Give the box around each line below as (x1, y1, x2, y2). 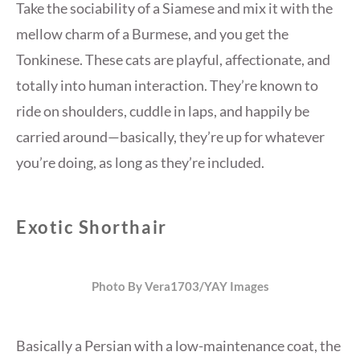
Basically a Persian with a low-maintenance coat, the (16, 336, 341, 354)
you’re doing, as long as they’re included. (16, 153, 264, 171)
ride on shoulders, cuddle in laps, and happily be (16, 101, 309, 120)
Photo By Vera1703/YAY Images (91, 278, 269, 293)
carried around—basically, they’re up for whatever (16, 127, 325, 145)
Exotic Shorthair (16, 215, 167, 238)
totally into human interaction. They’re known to (16, 76, 318, 94)
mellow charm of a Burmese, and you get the (16, 24, 288, 43)
